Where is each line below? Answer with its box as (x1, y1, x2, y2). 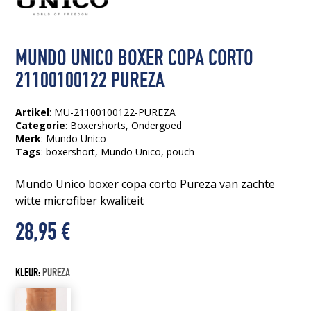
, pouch (161, 144, 195, 158)
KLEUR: (15, 267, 43, 280)
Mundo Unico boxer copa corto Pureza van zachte (15, 176, 276, 192)
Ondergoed (131, 118, 183, 132)
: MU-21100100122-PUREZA (49, 105, 176, 119)
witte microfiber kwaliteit (15, 192, 144, 208)
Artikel (15, 105, 50, 119)
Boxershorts (70, 118, 126, 132)
